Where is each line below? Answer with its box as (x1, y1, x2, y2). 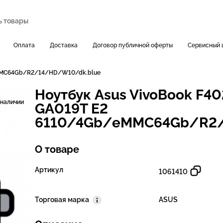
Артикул (35, 166, 63, 174)
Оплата (13, 42, 35, 49)
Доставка (50, 42, 78, 49)
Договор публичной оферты (93, 42, 173, 49)
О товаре (35, 143, 79, 155)
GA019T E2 (35, 101, 108, 117)
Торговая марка (35, 196, 89, 204)
